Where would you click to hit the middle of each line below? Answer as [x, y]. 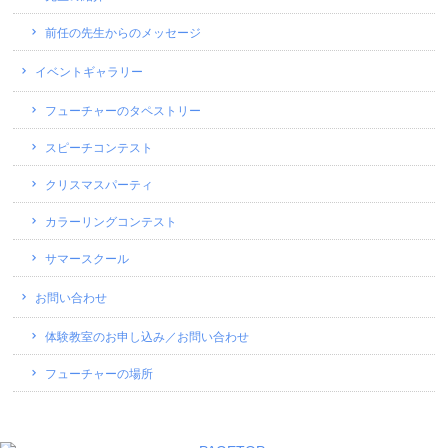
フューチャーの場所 [99, 374]
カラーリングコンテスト [111, 222]
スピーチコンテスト [99, 148]
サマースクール [87, 259]
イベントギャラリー [89, 72]
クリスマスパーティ [99, 185]
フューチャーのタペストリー [123, 111]
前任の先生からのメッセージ [123, 33]
